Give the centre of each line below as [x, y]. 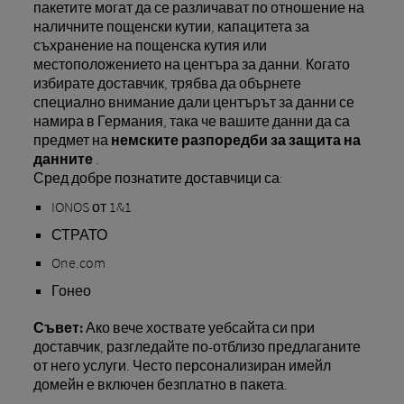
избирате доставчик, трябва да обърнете [167, 83]
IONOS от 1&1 [91, 207]
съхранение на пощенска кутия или [150, 45]
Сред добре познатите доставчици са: [158, 178]
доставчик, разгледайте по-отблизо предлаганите [197, 347]
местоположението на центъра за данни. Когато [191, 64]
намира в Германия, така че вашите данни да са [191, 121]
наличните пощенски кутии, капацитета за [171, 26]
